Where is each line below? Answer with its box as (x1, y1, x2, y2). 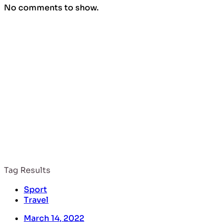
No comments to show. (4, 2, 99, 13)
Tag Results (4, 165, 51, 176)
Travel (24, 195, 49, 206)
